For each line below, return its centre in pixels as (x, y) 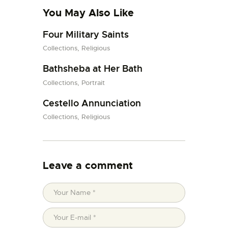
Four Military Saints (86, 34)
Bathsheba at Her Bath (93, 69)
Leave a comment (88, 165)
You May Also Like (88, 12)
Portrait (93, 82)
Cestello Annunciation (92, 103)
